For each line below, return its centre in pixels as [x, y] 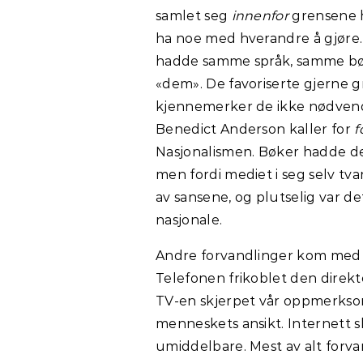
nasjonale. [189, 220]
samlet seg [194, 15]
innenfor [262, 15]
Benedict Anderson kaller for [255, 129]
